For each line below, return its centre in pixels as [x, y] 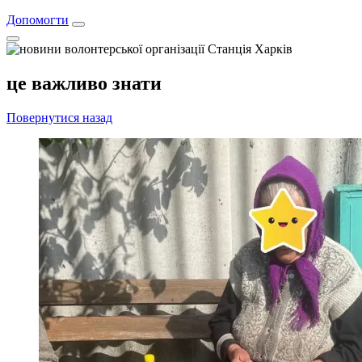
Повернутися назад [59, 117]
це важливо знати [84, 83]
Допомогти [38, 20]
